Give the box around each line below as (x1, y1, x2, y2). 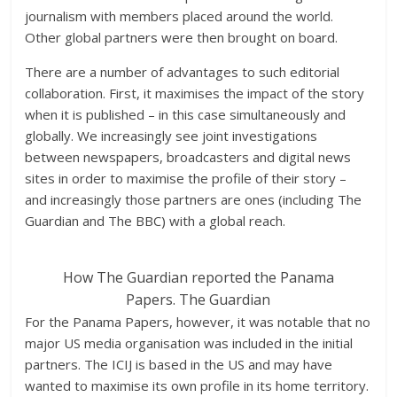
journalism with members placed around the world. (25, 7, 334, 25)
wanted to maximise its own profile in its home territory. (25, 377, 370, 394)
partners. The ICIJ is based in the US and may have (25, 355, 333, 373)
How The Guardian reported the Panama (62, 268, 334, 287)
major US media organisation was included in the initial (25, 334, 354, 352)
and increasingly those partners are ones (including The (25, 191, 362, 208)
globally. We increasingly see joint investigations (25, 127, 318, 144)
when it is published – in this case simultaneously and (25, 105, 346, 123)
